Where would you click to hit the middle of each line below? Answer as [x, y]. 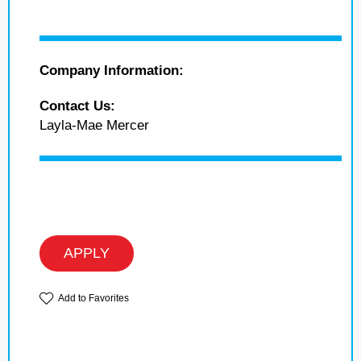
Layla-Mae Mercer [94, 126]
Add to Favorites [93, 299]
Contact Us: [77, 106]
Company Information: [112, 71]
